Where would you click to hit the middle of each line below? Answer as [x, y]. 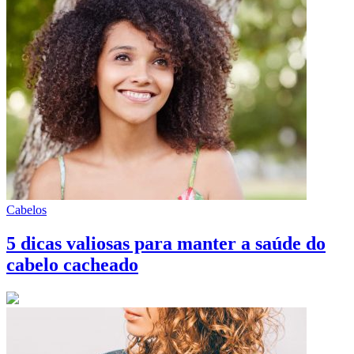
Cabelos [26, 210]
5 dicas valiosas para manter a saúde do [166, 244]
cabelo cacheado [72, 265]
